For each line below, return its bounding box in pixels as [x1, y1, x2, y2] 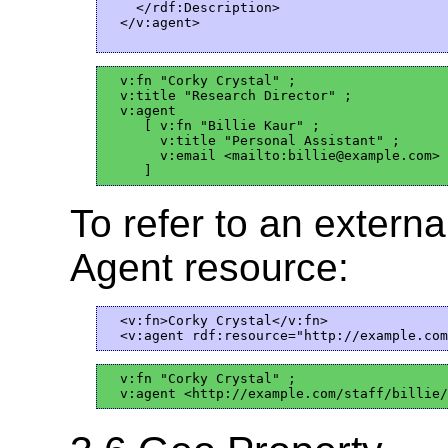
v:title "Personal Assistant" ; [103, 133, 400, 149]
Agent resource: [70, 245, 349, 289]
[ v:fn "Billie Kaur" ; [103, 118, 320, 134]
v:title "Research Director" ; [103, 88, 352, 104]
